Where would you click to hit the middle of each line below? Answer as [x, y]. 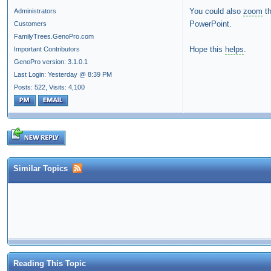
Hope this [207, 50]
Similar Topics [41, 169]
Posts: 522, [31, 87]
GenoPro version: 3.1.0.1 [51, 62]
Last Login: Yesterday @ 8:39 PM [63, 75]
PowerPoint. [211, 24]
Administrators [35, 11]
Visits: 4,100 [67, 87]
